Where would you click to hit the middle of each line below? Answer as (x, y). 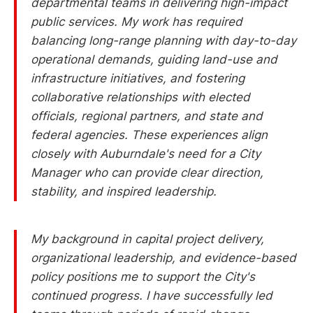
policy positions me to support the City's (143, 276)
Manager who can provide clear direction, (147, 172)
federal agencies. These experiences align (149, 134)
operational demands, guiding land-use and (154, 59)
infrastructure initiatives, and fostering (138, 78)
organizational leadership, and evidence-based (163, 257)
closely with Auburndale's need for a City (146, 153)
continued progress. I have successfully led (152, 295)
